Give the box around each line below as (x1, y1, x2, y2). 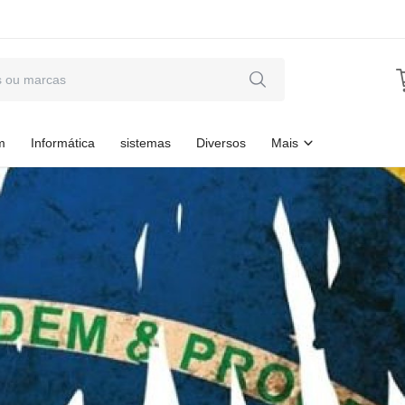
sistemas (120, 136, 171, 150)
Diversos (196, 136, 246, 150)
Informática (31, 136, 95, 150)
